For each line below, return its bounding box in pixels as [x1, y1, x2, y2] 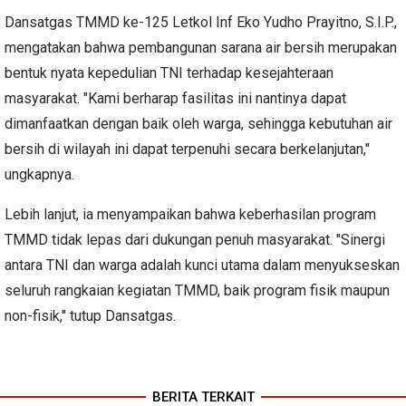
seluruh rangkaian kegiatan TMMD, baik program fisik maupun [5, 281, 390, 299]
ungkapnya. [5, 165, 74, 183]
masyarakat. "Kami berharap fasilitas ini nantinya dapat [5, 89, 346, 107]
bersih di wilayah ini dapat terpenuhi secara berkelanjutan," [5, 140, 370, 158]
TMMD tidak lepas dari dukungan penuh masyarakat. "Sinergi [5, 230, 385, 248]
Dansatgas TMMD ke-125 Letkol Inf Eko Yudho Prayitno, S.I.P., [5, 13, 397, 31]
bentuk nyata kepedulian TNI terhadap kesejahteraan [5, 63, 333, 82]
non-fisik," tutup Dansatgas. [5, 306, 176, 324]
